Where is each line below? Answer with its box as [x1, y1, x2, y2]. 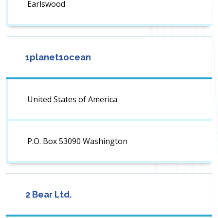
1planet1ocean [25, 52, 91, 63]
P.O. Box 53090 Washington [27, 136, 127, 147]
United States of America [27, 94, 117, 105]
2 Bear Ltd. [25, 189, 72, 200]
